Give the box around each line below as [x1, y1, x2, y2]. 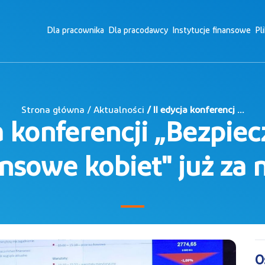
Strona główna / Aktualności [21, 106, 144, 115]
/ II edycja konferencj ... [144, 106, 244, 115]
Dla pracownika [47, 27, 105, 35]
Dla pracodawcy [108, 27, 169, 35]
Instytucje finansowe [172, 27, 251, 35]
